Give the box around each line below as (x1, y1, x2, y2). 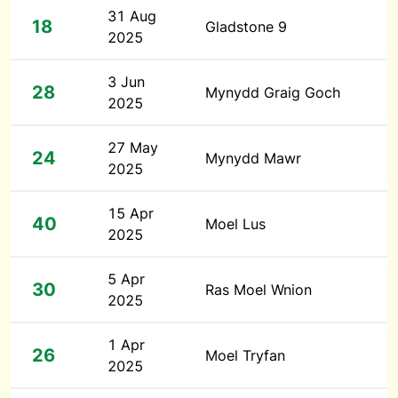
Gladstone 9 (205, 18, 287, 36)
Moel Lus (205, 215, 266, 233)
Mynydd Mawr (205, 149, 301, 167)
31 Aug (107, 7, 156, 25)
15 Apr (107, 204, 154, 222)
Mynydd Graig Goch (205, 84, 340, 101)
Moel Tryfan (205, 346, 285, 364)
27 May (107, 139, 158, 156)
